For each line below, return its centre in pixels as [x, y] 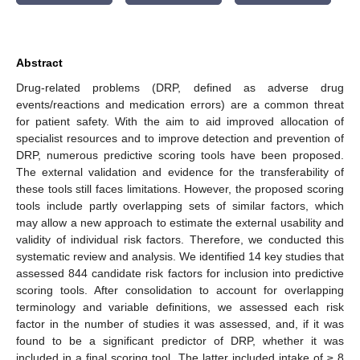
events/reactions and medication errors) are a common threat [180, 104]
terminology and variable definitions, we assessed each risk [180, 307]
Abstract [39, 62]
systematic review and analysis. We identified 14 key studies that [180, 256]
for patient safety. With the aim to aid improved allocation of [180, 121]
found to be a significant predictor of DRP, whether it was [180, 340]
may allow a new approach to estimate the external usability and [180, 222]
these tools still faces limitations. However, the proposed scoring [180, 188]
